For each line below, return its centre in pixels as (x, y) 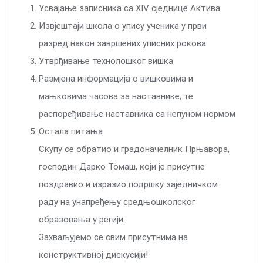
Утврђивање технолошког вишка (106, 61)
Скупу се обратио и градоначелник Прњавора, (134, 149)
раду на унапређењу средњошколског (117, 202)
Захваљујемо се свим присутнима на (113, 237)
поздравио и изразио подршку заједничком (128, 184)
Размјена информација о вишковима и (116, 78)
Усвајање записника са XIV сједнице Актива (129, 8)
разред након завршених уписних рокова (122, 43)
